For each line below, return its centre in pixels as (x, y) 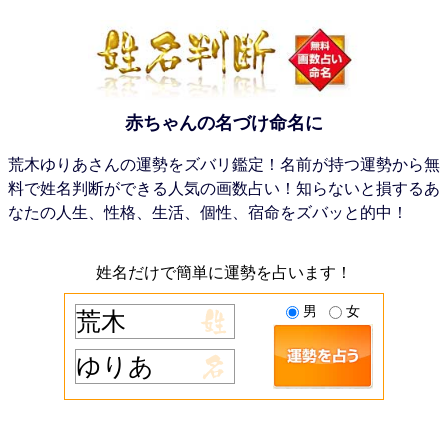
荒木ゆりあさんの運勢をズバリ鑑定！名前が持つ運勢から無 (224, 164)
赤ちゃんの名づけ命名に (224, 123)
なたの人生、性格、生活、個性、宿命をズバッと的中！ (208, 212)
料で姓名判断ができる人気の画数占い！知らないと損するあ (224, 188)
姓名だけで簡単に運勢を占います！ (224, 272)
